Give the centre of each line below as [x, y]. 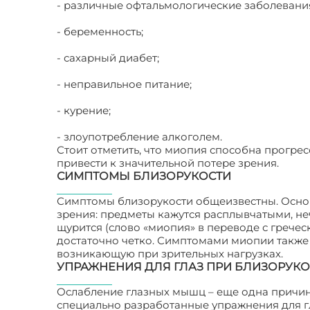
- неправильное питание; [124, 84]
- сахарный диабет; [108, 58]
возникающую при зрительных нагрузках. [170, 254]
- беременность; [100, 31]
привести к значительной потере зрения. [168, 163]
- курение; [84, 110]
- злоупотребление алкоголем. [139, 137]
